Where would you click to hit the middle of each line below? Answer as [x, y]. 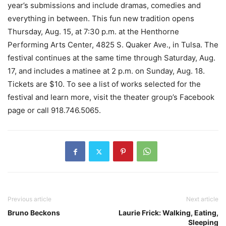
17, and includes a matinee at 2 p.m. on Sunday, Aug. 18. [106, 71]
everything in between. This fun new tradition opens [101, 18]
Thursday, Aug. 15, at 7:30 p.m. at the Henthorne [93, 32]
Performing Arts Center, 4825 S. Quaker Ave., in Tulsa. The [113, 45]
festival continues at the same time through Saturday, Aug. [111, 58]
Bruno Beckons [34, 213]
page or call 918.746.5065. [54, 110]
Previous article [30, 199]
